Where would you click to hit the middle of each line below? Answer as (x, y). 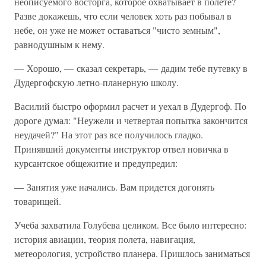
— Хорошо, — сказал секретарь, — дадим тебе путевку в (131, 68)
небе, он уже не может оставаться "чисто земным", (117, 30)
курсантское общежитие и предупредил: (96, 163)
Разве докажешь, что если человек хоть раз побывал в (123, 16)
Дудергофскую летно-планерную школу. (96, 82)
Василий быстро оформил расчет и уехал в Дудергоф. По (130, 106)
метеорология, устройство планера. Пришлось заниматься (132, 253)
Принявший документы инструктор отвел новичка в (121, 149)
